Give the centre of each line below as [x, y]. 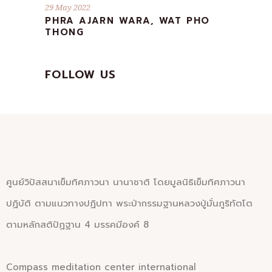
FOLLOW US [81, 74]
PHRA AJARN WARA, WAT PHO [128, 20]
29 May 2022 [68, 7]
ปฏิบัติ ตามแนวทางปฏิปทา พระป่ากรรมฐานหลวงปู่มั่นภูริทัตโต [129, 203]
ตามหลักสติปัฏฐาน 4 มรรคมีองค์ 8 [77, 224]
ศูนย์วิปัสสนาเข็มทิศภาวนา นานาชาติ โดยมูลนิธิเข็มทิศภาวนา [126, 182]
